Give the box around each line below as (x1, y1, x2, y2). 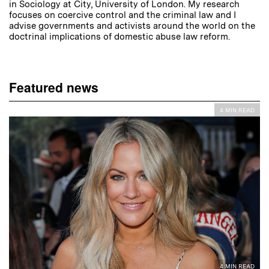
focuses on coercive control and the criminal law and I (9, 10, 236, 20)
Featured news (9, 78, 98, 96)
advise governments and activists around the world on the (9, 20, 255, 31)
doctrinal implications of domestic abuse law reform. (9, 31, 230, 42)
